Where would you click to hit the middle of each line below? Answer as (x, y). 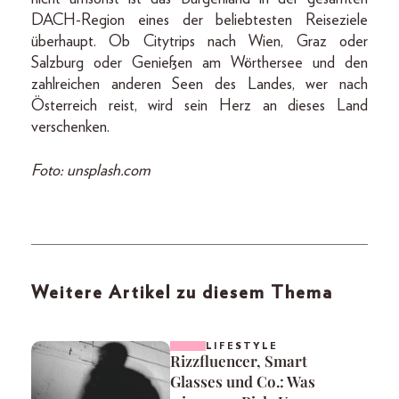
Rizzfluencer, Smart (239, 360)
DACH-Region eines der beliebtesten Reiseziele (199, 20)
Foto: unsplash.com (91, 171)
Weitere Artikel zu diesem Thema (182, 293)
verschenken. (70, 127)
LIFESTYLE (242, 346)
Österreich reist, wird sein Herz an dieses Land (199, 106)
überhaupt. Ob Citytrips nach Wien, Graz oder (199, 41)
